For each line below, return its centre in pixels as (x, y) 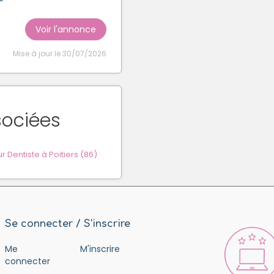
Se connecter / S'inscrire (67, 224)
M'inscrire (100, 249)
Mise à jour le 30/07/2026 (60, 53)
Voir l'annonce (66, 29)
